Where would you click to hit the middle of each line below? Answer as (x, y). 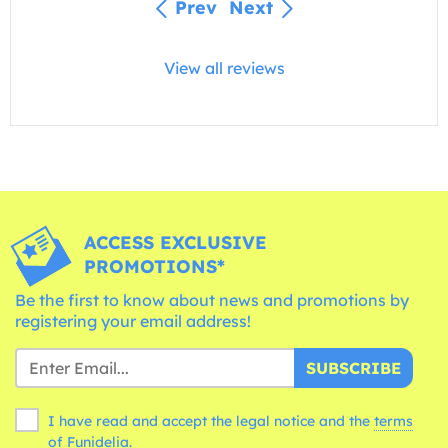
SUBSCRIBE (353, 367)
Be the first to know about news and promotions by (212, 299)
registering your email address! (133, 320)
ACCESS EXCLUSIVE (175, 242)
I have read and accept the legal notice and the (211, 420)
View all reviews (224, 68)
